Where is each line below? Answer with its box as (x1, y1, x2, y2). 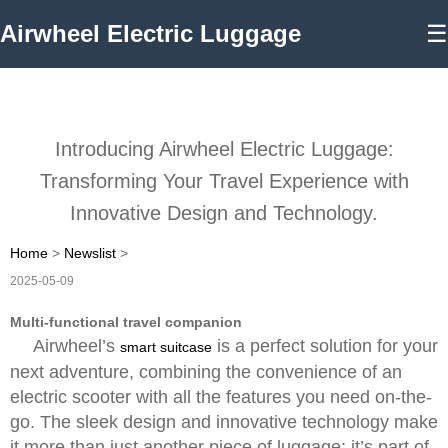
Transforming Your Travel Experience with (39, 170, 409, 192)
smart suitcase (120, 339, 212, 355)
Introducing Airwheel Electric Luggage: (54, 138, 394, 160)
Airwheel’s (33, 336, 120, 356)
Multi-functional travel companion (10, 314, 242, 330)
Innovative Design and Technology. (70, 202, 378, 224)
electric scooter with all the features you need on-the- (10, 387, 432, 407)
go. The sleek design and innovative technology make (10, 412, 438, 432)
